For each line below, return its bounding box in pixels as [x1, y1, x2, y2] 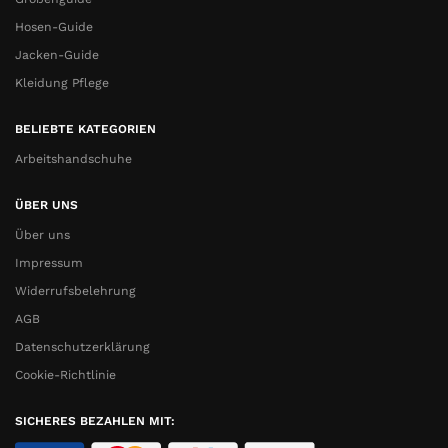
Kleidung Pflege [15, 76, 109, 91]
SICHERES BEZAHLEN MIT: [15, 413, 175, 428]
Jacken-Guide [15, 48, 99, 63]
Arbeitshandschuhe [15, 152, 132, 167]
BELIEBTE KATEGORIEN [15, 121, 156, 136]
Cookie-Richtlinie [15, 368, 116, 383]
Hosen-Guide [15, 20, 93, 35]
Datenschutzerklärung [15, 340, 150, 355]
